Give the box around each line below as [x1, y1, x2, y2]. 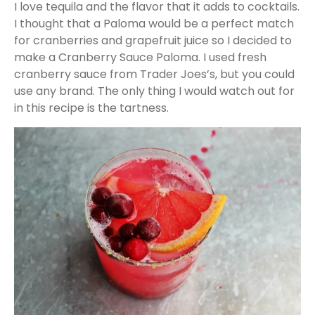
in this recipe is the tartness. [14, 100, 169, 117]
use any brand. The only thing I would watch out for [14, 83, 295, 100]
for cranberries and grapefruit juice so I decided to [14, 32, 292, 49]
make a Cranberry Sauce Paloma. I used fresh [14, 49, 266, 66]
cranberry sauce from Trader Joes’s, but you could [14, 66, 295, 83]
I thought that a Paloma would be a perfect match [14, 15, 294, 32]
